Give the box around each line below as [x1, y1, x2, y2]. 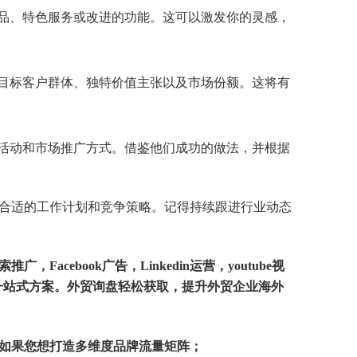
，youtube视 [215, 259, 284, 273]
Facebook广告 [49, 259, 127, 273]
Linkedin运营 [140, 259, 215, 273]
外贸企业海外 [207, 280, 284, 293]
